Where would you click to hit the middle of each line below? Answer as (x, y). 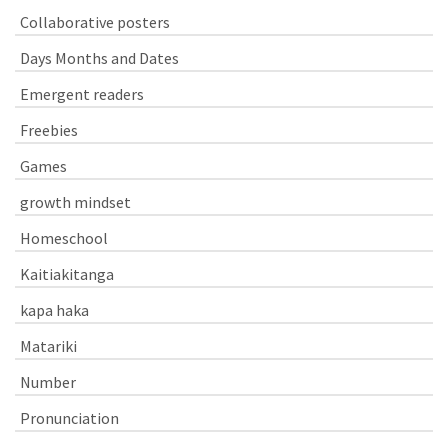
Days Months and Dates (99, 57)
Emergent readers (82, 93)
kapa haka (54, 309)
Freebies (49, 129)
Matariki (48, 345)
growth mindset (75, 201)
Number (48, 381)
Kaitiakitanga (67, 273)
